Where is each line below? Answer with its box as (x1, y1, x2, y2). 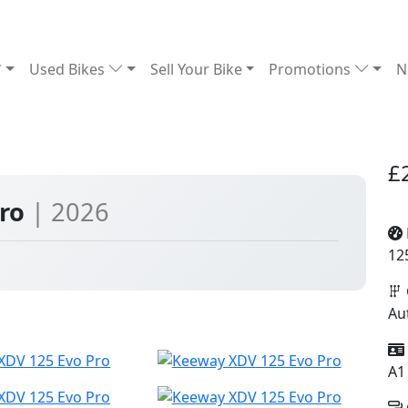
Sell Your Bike (149, 59, 242, 79)
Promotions (269, 59, 355, 79)
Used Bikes (29, 59, 109, 79)
